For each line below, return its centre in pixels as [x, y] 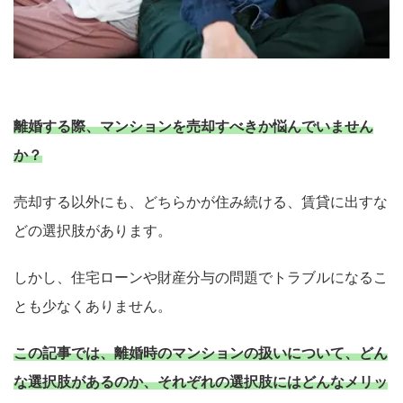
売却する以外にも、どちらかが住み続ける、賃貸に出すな [201, 202]
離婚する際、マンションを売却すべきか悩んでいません [193, 126]
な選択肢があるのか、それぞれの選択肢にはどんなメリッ [201, 382]
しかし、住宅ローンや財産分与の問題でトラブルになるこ [201, 278]
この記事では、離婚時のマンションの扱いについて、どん [201, 353]
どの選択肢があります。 [93, 231]
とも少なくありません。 [93, 306]
